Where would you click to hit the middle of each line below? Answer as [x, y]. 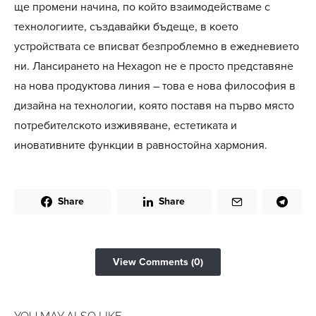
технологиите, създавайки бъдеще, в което [126, 27]
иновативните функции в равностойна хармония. [141, 145]
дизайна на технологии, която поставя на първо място [154, 106]
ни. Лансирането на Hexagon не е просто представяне [154, 66]
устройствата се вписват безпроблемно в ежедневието [157, 47]
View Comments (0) [158, 262]
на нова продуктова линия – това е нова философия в [155, 86]
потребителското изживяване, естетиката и [126, 126]
